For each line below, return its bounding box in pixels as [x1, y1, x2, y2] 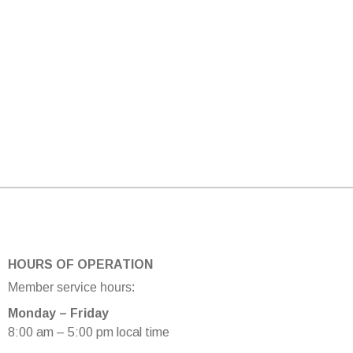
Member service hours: [8, 280, 135, 294]
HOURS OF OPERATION [8, 258, 153, 272]
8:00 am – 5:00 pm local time [8, 325, 169, 340]
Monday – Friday [8, 307, 109, 321]
